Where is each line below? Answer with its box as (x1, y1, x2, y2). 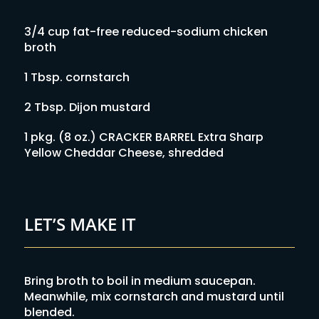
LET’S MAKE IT (23, 211, 136, 236)
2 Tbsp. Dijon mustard (23, 98, 150, 115)
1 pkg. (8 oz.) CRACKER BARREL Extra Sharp (23, 128, 263, 145)
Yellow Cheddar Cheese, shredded (23, 144, 224, 161)
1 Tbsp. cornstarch (23, 68, 130, 85)
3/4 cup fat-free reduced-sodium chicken (23, 23, 268, 40)
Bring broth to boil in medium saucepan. (23, 272, 256, 289)
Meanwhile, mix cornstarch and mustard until (23, 288, 284, 305)
